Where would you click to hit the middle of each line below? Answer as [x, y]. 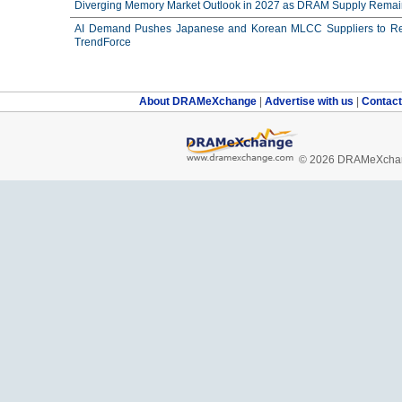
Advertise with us [310, 101]
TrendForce [103, 42]
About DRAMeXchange [199, 101]
